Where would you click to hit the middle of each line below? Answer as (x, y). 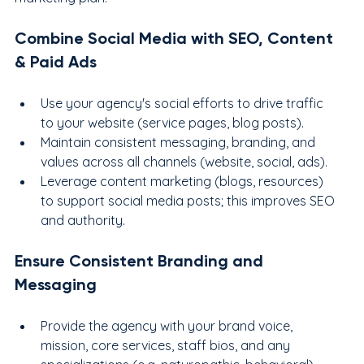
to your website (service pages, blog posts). (172, 122)
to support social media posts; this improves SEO (189, 200)
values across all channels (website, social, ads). (184, 161)
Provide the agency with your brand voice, (168, 325)
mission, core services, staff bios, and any (167, 345)
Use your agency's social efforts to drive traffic (184, 103)
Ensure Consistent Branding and (141, 260)
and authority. (83, 220)
